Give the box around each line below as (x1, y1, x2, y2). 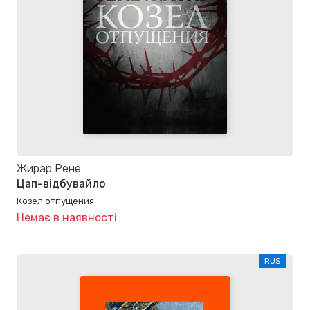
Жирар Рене (17, 161, 81, 175)
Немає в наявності (17, 211, 117, 225)
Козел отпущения (17, 195, 94, 207)
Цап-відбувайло (17, 177, 106, 191)
